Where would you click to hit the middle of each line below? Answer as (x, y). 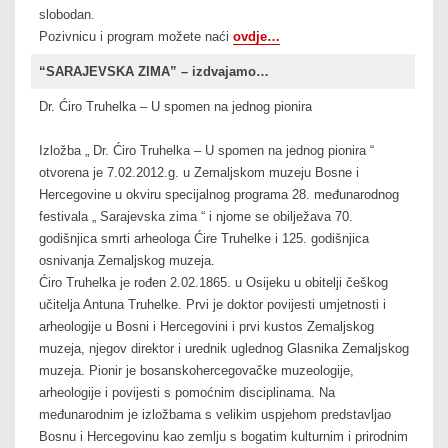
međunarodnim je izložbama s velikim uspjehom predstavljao (214, 415)
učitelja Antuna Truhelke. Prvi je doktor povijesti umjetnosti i (212, 305)
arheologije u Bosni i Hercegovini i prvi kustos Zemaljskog (206, 327)
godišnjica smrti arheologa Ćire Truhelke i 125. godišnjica (203, 239)
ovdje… (256, 37)
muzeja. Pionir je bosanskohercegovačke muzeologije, (196, 371)
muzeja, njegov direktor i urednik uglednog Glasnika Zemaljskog (223, 349)
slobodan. (66, 15)
